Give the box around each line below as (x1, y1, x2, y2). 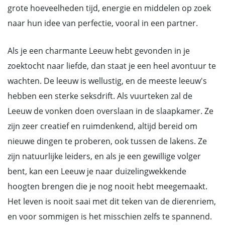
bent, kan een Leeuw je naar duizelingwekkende (8, 166, 186, 177)
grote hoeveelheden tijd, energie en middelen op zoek (8, 3, 211, 14)
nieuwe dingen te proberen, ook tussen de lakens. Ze (8, 136, 207, 147)
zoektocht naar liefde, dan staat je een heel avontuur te (8, 60, 216, 71)
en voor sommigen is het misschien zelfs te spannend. (8, 211, 212, 222)
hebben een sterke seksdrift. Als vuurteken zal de (8, 90, 192, 101)
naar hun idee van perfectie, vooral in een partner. (8, 18, 198, 29)
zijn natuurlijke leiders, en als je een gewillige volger (8, 151, 201, 162)
